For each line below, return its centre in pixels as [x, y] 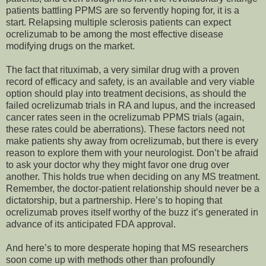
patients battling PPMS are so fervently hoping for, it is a [123, 11]
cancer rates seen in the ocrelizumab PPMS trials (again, [125, 118]
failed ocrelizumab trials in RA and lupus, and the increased [131, 106]
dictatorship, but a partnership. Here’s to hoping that [114, 201]
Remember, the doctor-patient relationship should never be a [133, 189]
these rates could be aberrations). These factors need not [125, 129]
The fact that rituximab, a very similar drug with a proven [123, 70]
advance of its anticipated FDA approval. [91, 224]
